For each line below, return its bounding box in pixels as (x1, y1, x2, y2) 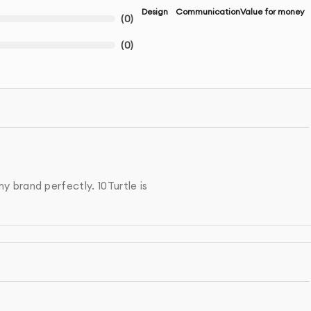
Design (141, 6, 168, 17)
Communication (175, 6, 240, 17)
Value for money (239, 6, 305, 17)
